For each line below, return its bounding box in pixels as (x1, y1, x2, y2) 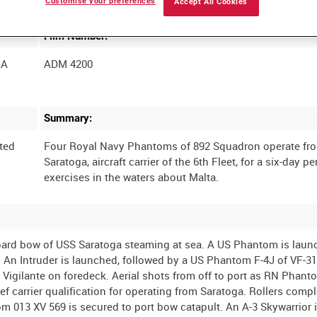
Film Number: (44, 29, 108, 42)
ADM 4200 (44, 56, 93, 71)
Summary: (44, 112, 93, 125)
